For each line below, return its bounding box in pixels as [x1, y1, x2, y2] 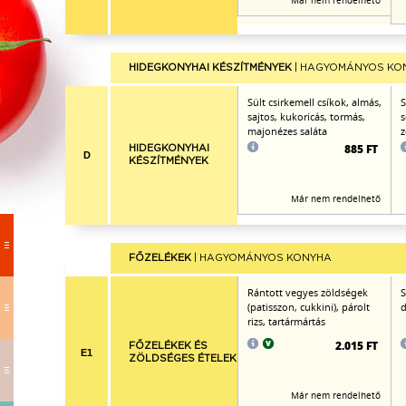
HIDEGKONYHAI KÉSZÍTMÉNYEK [129, 63, 292, 72]
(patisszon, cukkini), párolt [247, 300, 370, 314]
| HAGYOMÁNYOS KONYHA [191, 253, 332, 263]
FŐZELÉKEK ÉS [129, 341, 208, 351]
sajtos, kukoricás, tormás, [247, 110, 365, 123]
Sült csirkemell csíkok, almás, [247, 95, 382, 109]
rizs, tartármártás [247, 314, 325, 328]
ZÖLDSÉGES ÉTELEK [129, 353, 237, 363]
